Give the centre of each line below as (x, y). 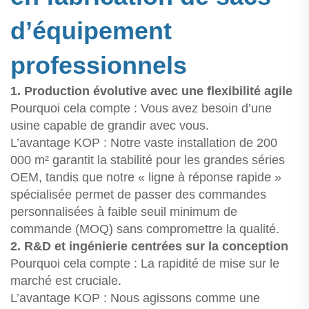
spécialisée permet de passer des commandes (138, 195)
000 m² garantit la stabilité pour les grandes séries (148, 160)
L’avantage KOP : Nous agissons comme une (135, 298)
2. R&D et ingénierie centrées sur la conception (149, 247)
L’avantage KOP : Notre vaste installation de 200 (144, 143)
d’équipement (91, 31)
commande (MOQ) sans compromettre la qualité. (145, 229)
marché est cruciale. (66, 281)
